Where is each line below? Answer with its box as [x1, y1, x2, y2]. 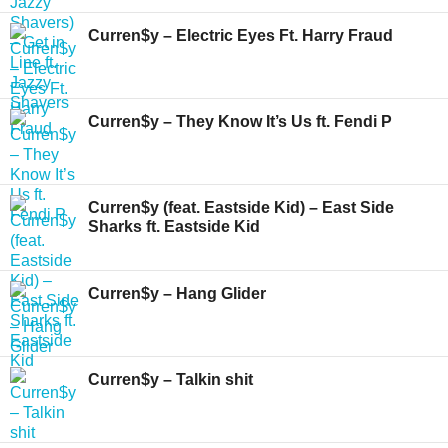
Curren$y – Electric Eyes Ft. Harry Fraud [88, 27, 393, 44]
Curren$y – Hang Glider [88, 285, 266, 302]
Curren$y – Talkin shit [88, 371, 253, 388]
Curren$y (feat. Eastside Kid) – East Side [88, 199, 394, 216]
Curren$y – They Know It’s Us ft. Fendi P [88, 113, 392, 130]
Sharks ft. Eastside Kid [88, 218, 260, 235]
